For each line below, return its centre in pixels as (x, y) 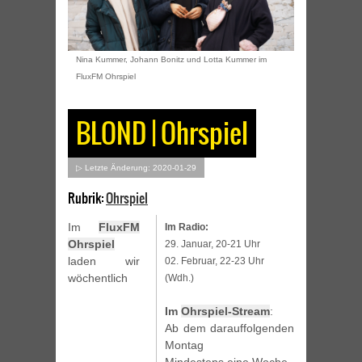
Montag (184, 345)
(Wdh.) (179, 278)
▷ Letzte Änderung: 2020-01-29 (136, 168)
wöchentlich (98, 278)
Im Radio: (187, 227)
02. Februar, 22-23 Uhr (215, 261)
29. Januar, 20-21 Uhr (213, 244)
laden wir (104, 261)
